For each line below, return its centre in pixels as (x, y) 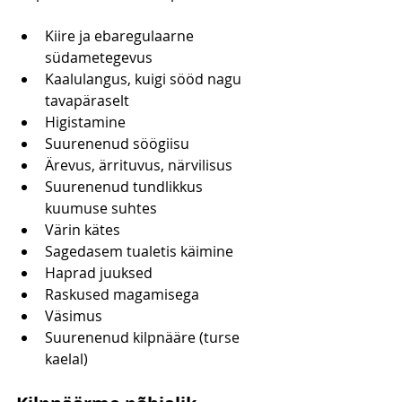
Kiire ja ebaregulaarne (121, 36)
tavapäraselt (87, 101)
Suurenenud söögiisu (117, 144)
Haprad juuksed (99, 273)
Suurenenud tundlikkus (126, 187)
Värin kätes (83, 230)
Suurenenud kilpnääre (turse (144, 338)
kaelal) (66, 359)
